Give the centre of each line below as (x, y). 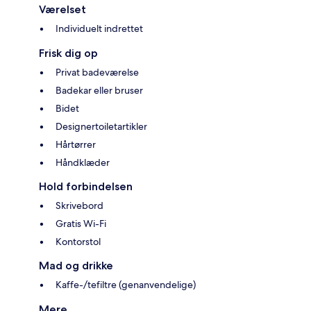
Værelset (62, 9)
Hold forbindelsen (86, 186)
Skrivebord (79, 205)
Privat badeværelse (97, 72)
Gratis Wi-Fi (81, 223)
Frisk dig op (68, 53)
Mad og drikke (76, 265)
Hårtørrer (76, 144)
